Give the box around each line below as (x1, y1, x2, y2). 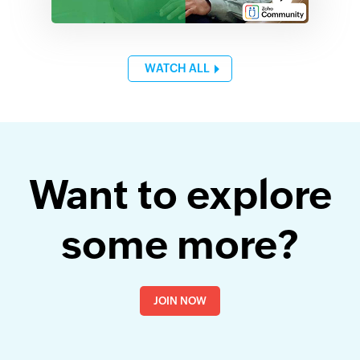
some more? (61, 221, 299, 268)
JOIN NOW (153, 294, 207, 307)
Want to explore (28, 171, 332, 218)
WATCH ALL (145, 61, 210, 75)
